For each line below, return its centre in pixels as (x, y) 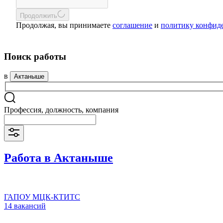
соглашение (132, 25)
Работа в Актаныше (58, 158)
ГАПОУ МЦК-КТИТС (42, 197)
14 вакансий (25, 206)
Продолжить (39, 16)
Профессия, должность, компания (61, 110)
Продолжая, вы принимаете (64, 25)
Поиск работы (35, 56)
